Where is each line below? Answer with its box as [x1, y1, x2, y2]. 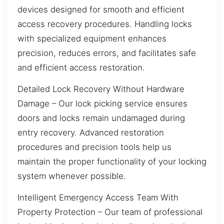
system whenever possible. [17, 170, 126, 181]
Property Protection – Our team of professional [17, 207, 202, 217]
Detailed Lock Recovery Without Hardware [17, 83, 184, 94]
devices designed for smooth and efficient [17, 4, 184, 14]
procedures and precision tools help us [17, 141, 171, 152]
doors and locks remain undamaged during [17, 112, 185, 123]
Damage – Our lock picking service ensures [17, 98, 187, 108]
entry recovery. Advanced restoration [17, 127, 164, 137]
